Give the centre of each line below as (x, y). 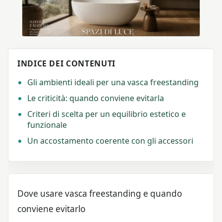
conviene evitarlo (51, 209)
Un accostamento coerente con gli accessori (110, 140)
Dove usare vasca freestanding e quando (100, 193)
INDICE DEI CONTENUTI (66, 63)
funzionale (47, 125)
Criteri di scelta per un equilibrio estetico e (107, 114)
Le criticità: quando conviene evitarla (96, 98)
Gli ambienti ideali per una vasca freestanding (113, 82)
